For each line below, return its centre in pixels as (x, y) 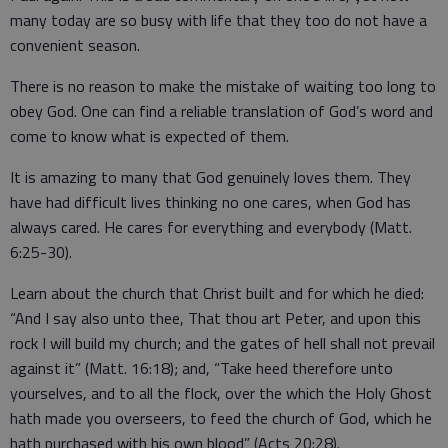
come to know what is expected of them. (149, 136)
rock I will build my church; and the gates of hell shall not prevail (222, 343)
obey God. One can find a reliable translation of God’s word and (221, 111)
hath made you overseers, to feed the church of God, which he (221, 418)
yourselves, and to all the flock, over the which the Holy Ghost (221, 393)
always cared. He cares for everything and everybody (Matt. (211, 227)
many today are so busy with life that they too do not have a (218, 20)
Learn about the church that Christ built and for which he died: (217, 293)
